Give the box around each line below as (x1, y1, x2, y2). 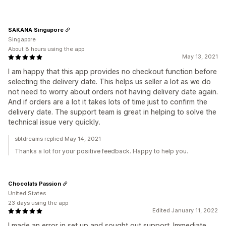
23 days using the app (8, 199, 68, 207)
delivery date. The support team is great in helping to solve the (8, 107, 216, 117)
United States (8, 190, 46, 197)
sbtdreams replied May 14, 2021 (15, 135, 101, 143)
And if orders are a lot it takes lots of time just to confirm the (8, 97, 207, 106)
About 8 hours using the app (8, 45, 84, 53)
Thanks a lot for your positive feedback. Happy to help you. (15, 147, 188, 155)
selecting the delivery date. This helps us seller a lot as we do (8, 77, 211, 86)
